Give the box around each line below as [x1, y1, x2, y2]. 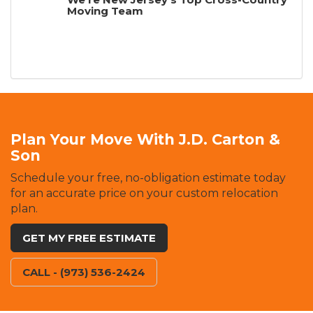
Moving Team [67, 4, 143, 18]
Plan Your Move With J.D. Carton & [10, 131, 280, 149]
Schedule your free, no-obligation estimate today [10, 171, 286, 185]
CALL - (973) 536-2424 [22, 265, 145, 279]
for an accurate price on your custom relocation [10, 187, 278, 201]
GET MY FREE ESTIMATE [22, 231, 156, 245]
